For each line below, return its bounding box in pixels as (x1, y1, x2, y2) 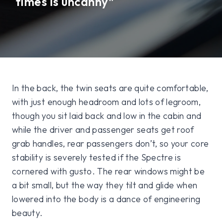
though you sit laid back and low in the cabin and (12, 110, 202, 121)
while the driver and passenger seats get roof (12, 123, 194, 135)
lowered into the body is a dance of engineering (12, 193, 201, 205)
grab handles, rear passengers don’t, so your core (12, 137, 209, 149)
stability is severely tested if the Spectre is (12, 151, 181, 163)
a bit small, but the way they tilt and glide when (12, 179, 198, 191)
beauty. (12, 207, 43, 219)
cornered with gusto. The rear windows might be (12, 165, 205, 177)
